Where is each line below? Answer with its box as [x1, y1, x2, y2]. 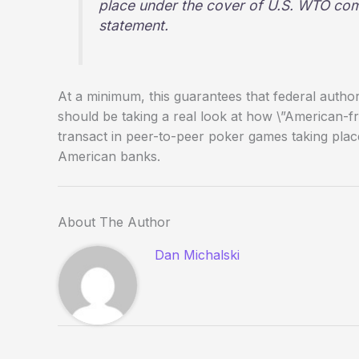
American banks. [58, 147, 160, 164]
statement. [99, 16, 169, 34]
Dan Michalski [155, 246, 240, 263]
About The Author [58, 213, 171, 230]
